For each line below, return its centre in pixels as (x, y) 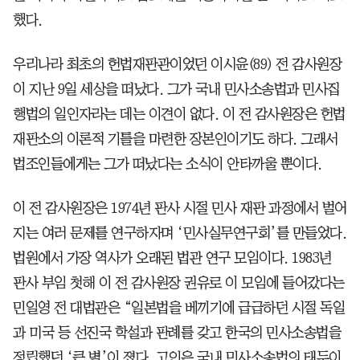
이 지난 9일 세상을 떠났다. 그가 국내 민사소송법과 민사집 (176, 89)
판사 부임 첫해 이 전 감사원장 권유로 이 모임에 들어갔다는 (179, 282)
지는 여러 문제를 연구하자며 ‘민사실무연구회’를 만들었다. (180, 233)
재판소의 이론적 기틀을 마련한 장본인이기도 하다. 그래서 (176, 139)
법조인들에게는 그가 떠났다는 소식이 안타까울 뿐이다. (168, 164)
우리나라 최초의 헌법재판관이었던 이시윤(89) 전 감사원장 (177, 64)
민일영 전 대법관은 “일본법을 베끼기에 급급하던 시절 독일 (179, 307)
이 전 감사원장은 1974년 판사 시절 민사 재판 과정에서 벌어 (180, 208)
